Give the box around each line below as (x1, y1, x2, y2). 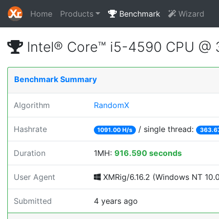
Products (60, 9, 93, 19)
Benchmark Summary (14, 74, 97, 84)
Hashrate (14, 124, 47, 134)
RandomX (94, 100, 129, 110)
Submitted (14, 196, 52, 206)
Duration (14, 148, 45, 158)
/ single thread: (136, 124, 197, 134)
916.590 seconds (114, 148, 182, 158)
